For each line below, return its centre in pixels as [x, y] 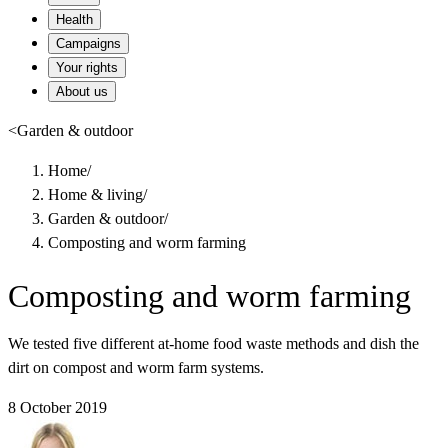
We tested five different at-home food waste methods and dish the [213, 344]
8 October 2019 [57, 408]
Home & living [95, 194]
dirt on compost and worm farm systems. [136, 368]
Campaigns [88, 43]
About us [82, 91]
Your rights [87, 67]
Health [74, 19]
